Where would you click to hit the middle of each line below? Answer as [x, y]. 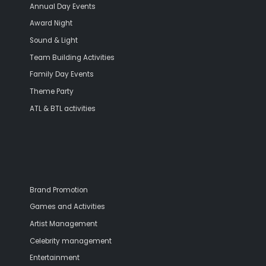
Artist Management [63, 224]
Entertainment [54, 258]
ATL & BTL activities [62, 108]
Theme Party [51, 92]
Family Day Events [61, 75]
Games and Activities [67, 207]
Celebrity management [70, 241]
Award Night [51, 23]
